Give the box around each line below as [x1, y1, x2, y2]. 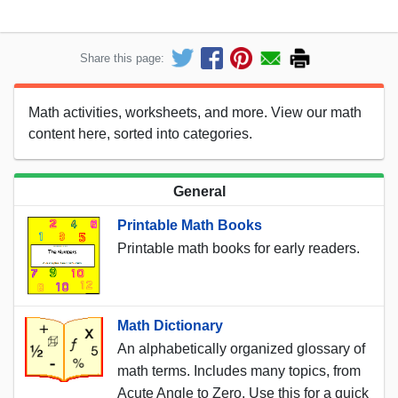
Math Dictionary [117, 317, 223, 333]
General [172, 183, 226, 199]
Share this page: [80, 51, 164, 65]
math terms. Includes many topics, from [117, 362, 361, 378]
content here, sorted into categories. [28, 125, 252, 141]
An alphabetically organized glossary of [117, 340, 365, 356]
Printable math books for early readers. [117, 240, 360, 256]
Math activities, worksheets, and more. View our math [28, 104, 362, 120]
